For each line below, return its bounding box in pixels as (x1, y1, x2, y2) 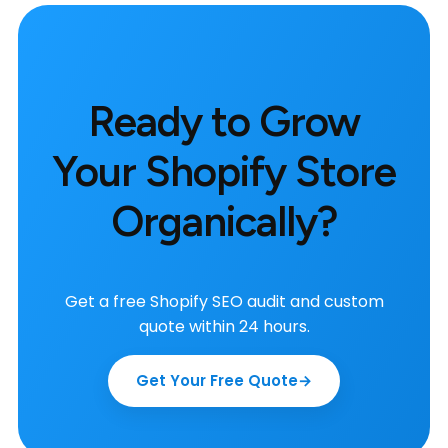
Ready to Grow (88, 96, 360, 148)
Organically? (111, 196, 337, 248)
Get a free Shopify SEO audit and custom (64, 290, 384, 314)
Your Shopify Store (52, 146, 396, 198)
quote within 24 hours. (138, 315, 310, 339)
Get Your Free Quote (136, 370, 298, 392)
